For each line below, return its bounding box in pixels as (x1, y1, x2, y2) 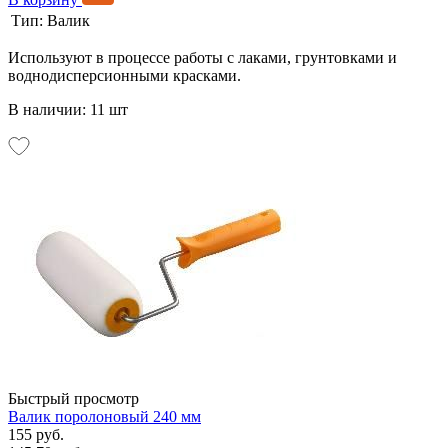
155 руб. (8, 425, 64, 443)
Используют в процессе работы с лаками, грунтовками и (8, 48, 397, 66)
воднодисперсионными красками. (8, 66, 241, 84)
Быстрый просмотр (8, 389, 139, 407)
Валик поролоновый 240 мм (8, 407, 201, 425)
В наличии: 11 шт (8, 100, 128, 118)
